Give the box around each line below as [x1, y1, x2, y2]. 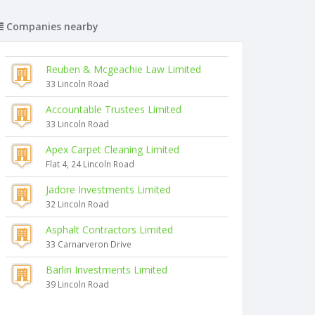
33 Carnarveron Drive [46, 238, 131, 250]
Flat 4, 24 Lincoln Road [46, 158, 134, 169]
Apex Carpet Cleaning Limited [46, 143, 179, 156]
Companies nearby [4, 20, 98, 33]
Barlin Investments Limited [46, 263, 167, 276]
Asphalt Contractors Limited [46, 223, 173, 236]
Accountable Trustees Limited [46, 103, 181, 116]
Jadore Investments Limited [46, 183, 171, 196]
